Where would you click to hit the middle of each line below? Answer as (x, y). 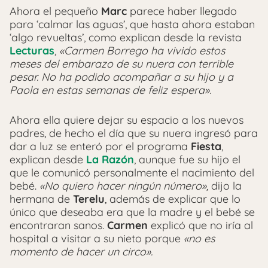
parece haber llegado (182, 11)
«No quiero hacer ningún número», (125, 186)
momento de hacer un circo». (81, 252)
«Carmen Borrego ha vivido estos (142, 51)
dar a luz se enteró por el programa (100, 147)
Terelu (89, 199)
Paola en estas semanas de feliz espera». (110, 90)
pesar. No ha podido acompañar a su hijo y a (121, 77)
